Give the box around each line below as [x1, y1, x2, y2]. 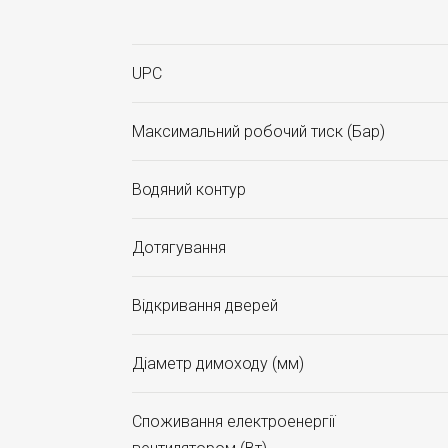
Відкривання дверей [132, 296, 278, 315]
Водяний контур [132, 180, 246, 199]
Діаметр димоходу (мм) [132, 354, 304, 373]
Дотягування [132, 238, 226, 257]
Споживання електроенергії [132, 412, 335, 431]
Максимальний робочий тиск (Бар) [132, 122, 385, 141]
